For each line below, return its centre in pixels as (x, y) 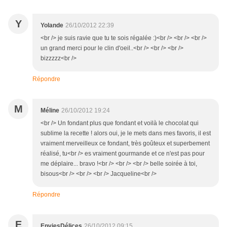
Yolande (52, 26)
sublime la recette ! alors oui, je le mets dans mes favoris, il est (126, 134)
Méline (50, 111)
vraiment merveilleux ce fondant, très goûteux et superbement (125, 144)
